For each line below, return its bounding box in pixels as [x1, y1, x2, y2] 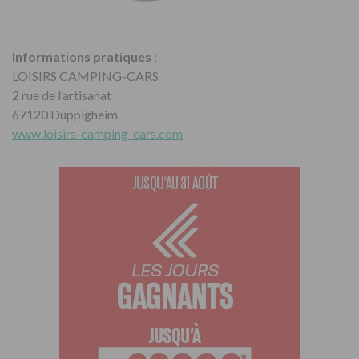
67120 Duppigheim [12, 107, 118, 123]
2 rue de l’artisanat [12, 87, 111, 103]
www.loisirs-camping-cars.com [12, 126, 183, 142]
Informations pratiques [12, 49, 151, 65]
